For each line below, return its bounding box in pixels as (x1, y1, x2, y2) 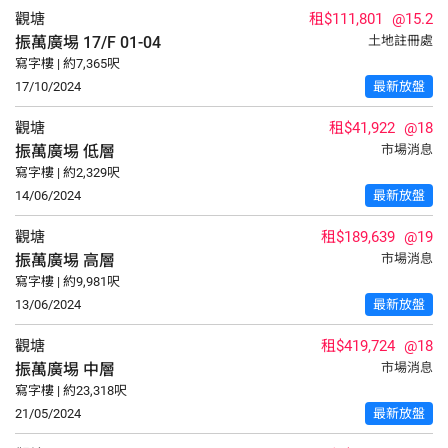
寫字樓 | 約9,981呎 (15, 274, 120, 289)
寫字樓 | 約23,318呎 (15, 383, 127, 398)
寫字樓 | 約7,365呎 (15, 56, 120, 71)
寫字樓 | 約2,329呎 (15, 165, 120, 180)
